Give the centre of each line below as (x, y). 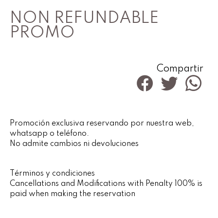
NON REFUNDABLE (84, 18)
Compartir (180, 69)
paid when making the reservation (73, 194)
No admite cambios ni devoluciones (74, 144)
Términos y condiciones (52, 174)
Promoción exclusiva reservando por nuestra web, (102, 124)
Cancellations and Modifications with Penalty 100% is (106, 184)
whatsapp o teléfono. (49, 134)
